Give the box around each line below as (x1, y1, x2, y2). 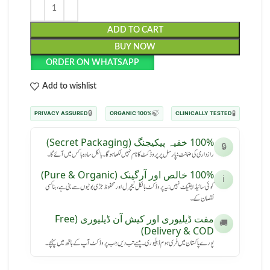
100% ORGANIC (137, 110, 152, 117)
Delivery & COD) (144, 224, 214, 237)
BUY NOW (115, 42, 155, 51)
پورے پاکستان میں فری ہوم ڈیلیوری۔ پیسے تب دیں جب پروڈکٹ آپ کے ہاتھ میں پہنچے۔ (45, 237, 214, 249)
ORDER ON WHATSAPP (46, 58, 140, 67)
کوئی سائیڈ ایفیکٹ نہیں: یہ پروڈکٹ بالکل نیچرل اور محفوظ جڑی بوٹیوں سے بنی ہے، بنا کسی (45, 181, 214, 193)
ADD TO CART (107, 25, 163, 34)
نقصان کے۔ (190, 192, 214, 204)
